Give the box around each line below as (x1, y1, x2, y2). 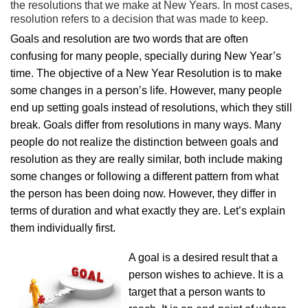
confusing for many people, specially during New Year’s (10, 50, 281, 62)
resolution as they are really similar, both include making (10, 153, 283, 165)
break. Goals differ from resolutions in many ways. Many (10, 119, 281, 131)
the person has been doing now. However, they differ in (10, 188, 276, 199)
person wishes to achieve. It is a (129, 269, 283, 280)
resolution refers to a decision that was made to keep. (10, 13, 268, 25)
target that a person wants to (129, 286, 265, 298)
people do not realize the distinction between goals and (10, 136, 278, 148)
